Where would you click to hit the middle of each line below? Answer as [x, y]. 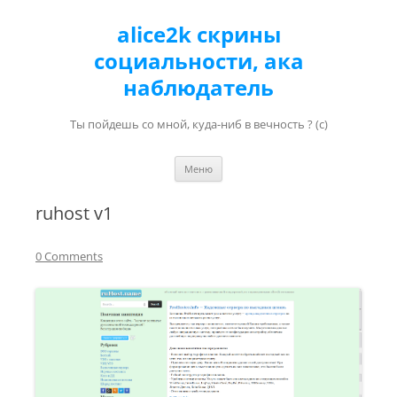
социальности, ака [198, 61]
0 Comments [69, 256]
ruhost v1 [74, 213]
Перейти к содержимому [297, 162]
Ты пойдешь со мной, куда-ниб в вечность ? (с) [198, 124]
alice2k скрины [198, 34]
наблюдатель [198, 87]
